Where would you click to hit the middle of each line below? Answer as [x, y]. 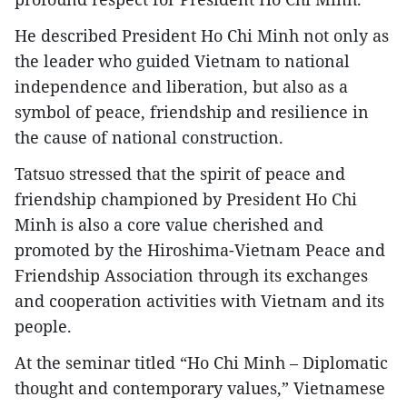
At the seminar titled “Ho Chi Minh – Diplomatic [201, 363]
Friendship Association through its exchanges [191, 276]
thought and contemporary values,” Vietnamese [200, 388]
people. [43, 327]
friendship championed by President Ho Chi [186, 199]
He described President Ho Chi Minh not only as [202, 36]
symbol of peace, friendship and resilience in [192, 112]
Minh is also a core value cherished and [169, 225]
